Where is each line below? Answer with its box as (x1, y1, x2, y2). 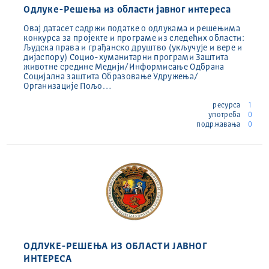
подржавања (196, 121, 243, 128)
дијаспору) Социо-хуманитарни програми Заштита (23, 53, 229, 62)
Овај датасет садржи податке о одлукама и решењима (23, 24, 240, 33)
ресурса (213, 101, 243, 109)
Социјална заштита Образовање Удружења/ (23, 72, 199, 81)
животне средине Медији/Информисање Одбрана (23, 62, 225, 71)
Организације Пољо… (23, 82, 111, 91)
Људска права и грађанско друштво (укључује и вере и (23, 43, 243, 52)
